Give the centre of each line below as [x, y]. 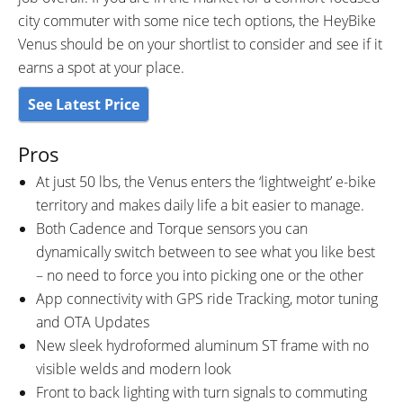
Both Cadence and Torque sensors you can [172, 228]
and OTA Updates [93, 322]
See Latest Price [84, 104]
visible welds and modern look [134, 368]
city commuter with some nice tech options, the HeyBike [197, 20]
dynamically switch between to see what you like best [206, 251]
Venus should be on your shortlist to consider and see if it [200, 44]
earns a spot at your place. [101, 67]
